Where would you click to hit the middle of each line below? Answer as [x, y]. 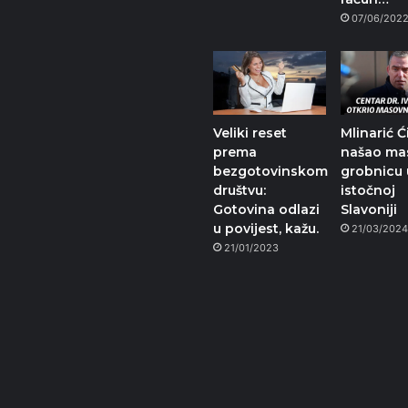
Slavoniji [369, 210]
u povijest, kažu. [266, 229]
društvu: [240, 191]
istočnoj [368, 191]
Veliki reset [250, 133]
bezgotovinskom [270, 172]
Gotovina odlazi [266, 210]
